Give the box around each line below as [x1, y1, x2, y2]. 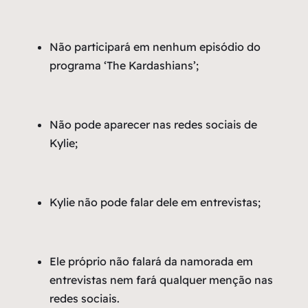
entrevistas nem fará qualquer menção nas [49, 273, 273, 287]
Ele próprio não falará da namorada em [49, 254, 253, 269]
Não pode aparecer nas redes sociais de [49, 118, 257, 132]
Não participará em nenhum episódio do [49, 40, 261, 54]
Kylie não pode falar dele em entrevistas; [49, 195, 261, 210]
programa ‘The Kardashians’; [49, 58, 199, 73]
